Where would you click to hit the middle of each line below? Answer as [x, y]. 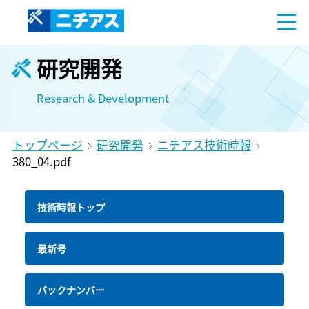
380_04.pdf [41, 161]
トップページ [47, 144]
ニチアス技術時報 [204, 144]
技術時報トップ [71, 207]
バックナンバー [71, 289]
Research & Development [103, 98]
